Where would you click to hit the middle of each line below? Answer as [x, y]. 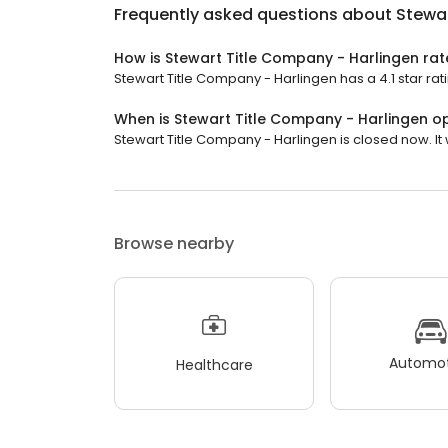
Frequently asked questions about [255, 14]
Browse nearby [174, 243]
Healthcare [214, 365]
